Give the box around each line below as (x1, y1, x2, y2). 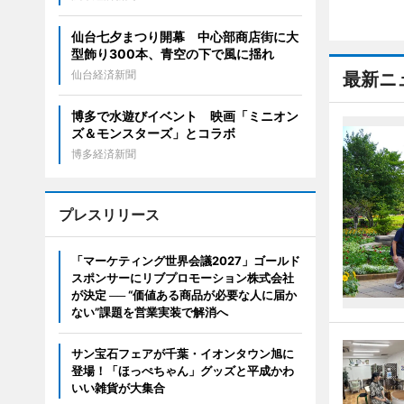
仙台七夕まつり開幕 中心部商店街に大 (70, 29, 298, 45)
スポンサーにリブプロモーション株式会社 (70, 271, 294, 286)
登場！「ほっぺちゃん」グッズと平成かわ (70, 363, 294, 379)
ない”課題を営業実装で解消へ (70, 305, 228, 320)
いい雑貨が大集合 (70, 381, 165, 396)
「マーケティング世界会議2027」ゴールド (70, 253, 300, 269)
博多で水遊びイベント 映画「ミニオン (70, 108, 298, 124)
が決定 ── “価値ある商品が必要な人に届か (70, 288, 297, 303)
